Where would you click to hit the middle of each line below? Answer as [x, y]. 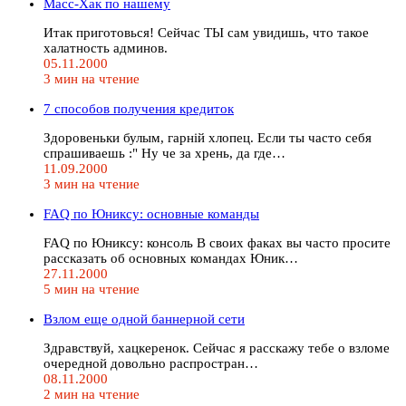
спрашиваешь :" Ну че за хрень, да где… [164, 153]
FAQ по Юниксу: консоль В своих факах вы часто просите [217, 242]
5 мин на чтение [92, 289]
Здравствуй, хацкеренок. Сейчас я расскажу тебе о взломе [217, 348]
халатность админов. [106, 48]
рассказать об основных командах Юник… [171, 258]
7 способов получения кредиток [139, 108]
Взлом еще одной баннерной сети [144, 319]
